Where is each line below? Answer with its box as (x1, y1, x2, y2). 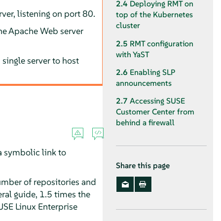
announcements (116, 77, 172, 88)
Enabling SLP (130, 67, 175, 77)
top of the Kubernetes (116, 9, 193, 20)
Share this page (116, 160, 170, 170)
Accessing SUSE (130, 96, 185, 107)
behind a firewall (116, 117, 175, 128)
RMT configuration (130, 38, 193, 49)
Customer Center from (116, 107, 194, 117)
